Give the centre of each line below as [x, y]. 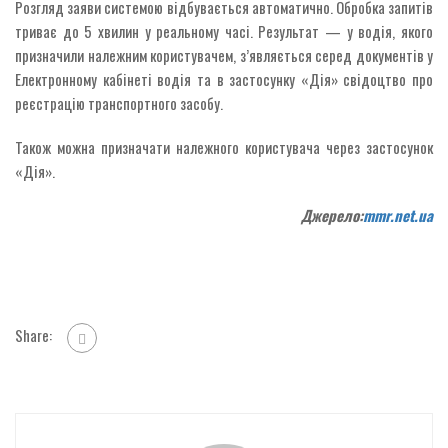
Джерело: [332, 214]
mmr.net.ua [398, 214]
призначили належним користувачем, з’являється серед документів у [224, 54]
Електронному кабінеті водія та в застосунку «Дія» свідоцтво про [224, 78]
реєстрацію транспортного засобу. [119, 102]
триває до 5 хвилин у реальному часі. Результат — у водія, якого [224, 30]
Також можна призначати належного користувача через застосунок [224, 146]
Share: [33, 334]
